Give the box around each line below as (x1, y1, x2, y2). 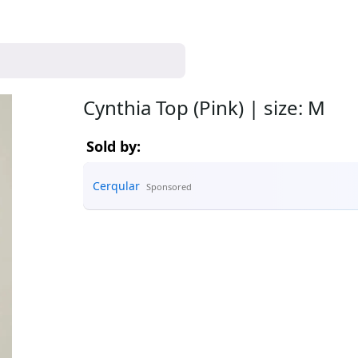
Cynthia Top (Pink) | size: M (83, 94, 325, 121)
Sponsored (146, 181, 192, 193)
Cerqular (93, 178, 140, 193)
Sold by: (86, 137, 141, 156)
